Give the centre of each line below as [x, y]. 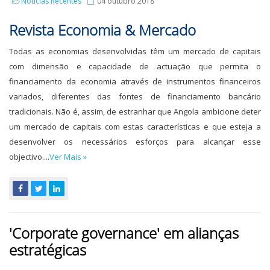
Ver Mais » [68, 157]
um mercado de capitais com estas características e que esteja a [135, 127]
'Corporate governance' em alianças [124, 233]
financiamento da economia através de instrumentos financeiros [135, 81]
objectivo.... [29, 157]
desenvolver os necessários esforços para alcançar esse [135, 142]
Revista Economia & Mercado [102, 30]
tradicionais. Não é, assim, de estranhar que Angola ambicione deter [135, 111]
